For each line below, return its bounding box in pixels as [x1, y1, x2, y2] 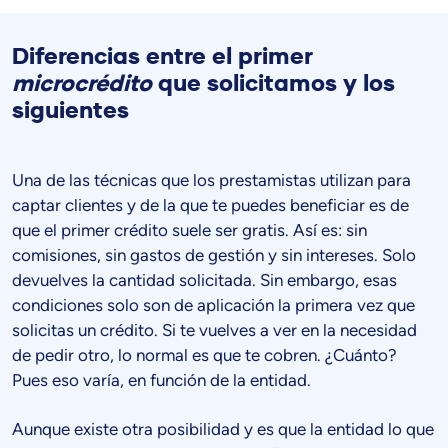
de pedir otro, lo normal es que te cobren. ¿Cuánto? [12, 345, 397, 366]
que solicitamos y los [152, 69, 395, 99]
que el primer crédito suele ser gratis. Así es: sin [12, 220, 367, 241]
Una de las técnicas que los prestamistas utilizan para [12, 170, 411, 191]
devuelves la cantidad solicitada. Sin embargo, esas [12, 270, 397, 291]
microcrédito [12, 69, 152, 99]
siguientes [12, 96, 129, 126]
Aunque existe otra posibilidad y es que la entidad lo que [12, 419, 434, 440]
